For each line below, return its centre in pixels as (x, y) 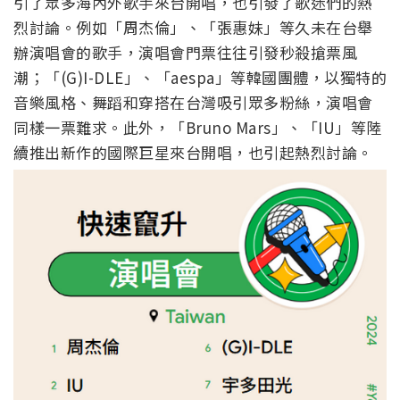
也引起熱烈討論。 (310, 152)
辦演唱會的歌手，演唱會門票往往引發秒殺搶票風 (185, 52)
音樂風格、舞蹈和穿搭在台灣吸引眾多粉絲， (170, 102)
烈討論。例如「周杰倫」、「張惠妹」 (146, 27)
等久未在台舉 (326, 27)
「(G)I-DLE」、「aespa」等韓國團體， (184, 77)
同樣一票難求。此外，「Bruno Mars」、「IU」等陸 (198, 127)
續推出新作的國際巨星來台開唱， (131, 152)
